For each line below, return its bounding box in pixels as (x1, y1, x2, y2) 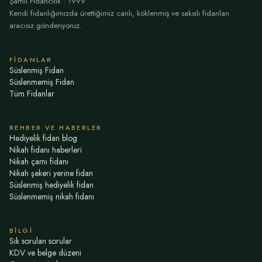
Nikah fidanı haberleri (9, 144, 82, 156)
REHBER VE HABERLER (9, 123, 102, 132)
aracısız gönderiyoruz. (9, 20, 82, 31)
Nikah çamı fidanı (9, 156, 68, 167)
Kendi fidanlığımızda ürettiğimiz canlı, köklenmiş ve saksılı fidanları (9, 8, 229, 19)
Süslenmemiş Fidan (9, 76, 74, 88)
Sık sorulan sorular (9, 235, 72, 247)
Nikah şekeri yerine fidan (9, 167, 93, 179)
